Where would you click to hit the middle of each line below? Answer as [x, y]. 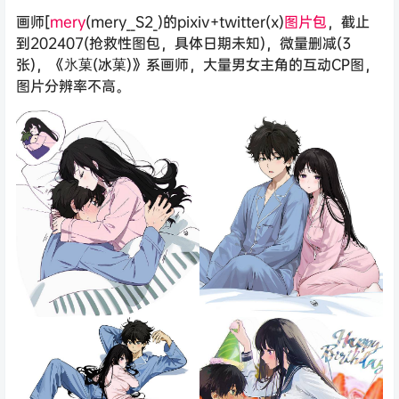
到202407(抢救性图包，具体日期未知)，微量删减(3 [183, 43]
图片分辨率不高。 [73, 86]
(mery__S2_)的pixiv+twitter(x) [185, 22]
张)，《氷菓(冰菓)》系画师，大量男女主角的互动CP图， [197, 65]
